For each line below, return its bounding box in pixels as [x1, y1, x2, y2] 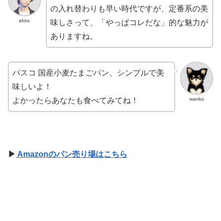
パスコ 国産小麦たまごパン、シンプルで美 [12, 69, 164, 77]
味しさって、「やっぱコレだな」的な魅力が [50, 18, 208, 27]
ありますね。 [50, 32, 98, 40]
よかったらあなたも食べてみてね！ [12, 96, 139, 105]
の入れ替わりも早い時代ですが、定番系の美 [50, 4, 208, 13]
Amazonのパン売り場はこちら [16, 149, 127, 158]
